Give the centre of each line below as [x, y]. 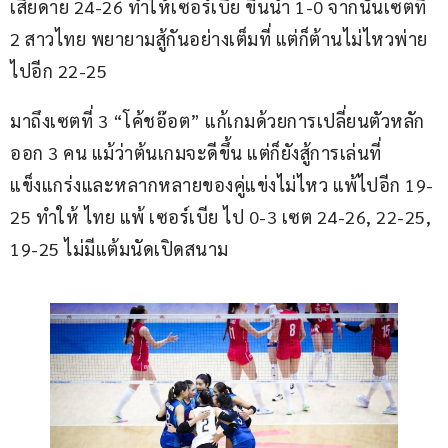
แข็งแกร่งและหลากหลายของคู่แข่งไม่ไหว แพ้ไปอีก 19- [222, 185]
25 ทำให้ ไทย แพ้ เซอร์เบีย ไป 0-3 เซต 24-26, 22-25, [223, 217]
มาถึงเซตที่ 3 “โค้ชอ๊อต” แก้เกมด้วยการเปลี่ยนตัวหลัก [217, 121]
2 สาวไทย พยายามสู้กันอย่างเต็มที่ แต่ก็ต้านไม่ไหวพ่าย [219, 39]
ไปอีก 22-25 [58, 71]
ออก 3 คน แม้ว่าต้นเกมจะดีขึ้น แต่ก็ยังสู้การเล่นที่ [196, 153]
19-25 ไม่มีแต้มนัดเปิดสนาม [119, 249]
